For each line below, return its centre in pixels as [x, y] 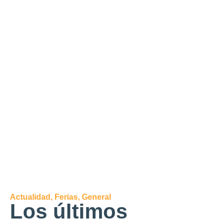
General [96, 197]
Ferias [66, 197]
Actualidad [30, 197]
